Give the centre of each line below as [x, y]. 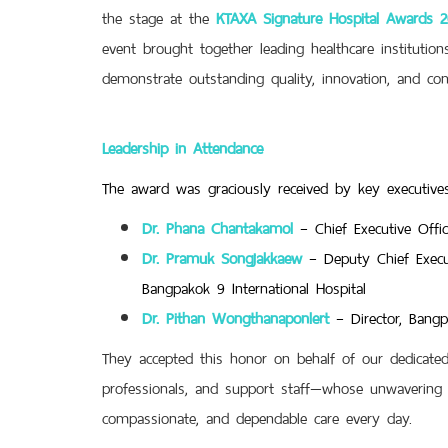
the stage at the [159, 16]
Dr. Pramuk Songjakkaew [222, 256]
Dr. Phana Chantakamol [217, 226]
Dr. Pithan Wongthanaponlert [235, 316]
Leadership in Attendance [182, 146]
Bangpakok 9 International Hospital [254, 286]
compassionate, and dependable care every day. [257, 416]
